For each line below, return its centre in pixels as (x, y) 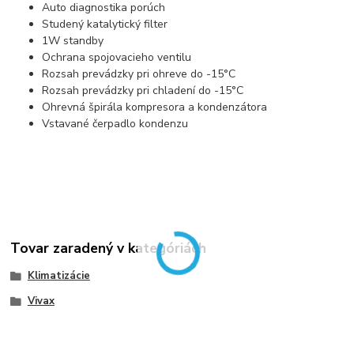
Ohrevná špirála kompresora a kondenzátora (155, 107)
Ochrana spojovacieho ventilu (117, 58)
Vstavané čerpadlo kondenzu (115, 124)
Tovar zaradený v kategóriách (109, 249)
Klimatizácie (58, 276)
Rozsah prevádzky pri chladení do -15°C (143, 91)
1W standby (73, 41)
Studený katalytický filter (105, 24)
